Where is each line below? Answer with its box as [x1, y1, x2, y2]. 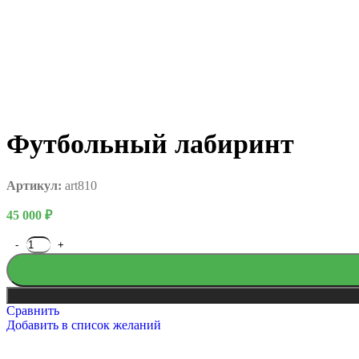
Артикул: [6, 178, 65, 192]
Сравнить [6, 303, 59, 317]
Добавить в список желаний [6, 317, 161, 332]
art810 [65, 178, 97, 192]
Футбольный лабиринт [6, 128, 294, 159]
